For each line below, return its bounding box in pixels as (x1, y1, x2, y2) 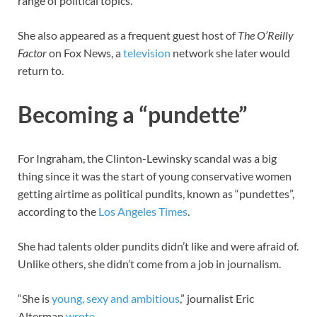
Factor (18, 46, 47, 60)
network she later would (171, 46, 290, 60)
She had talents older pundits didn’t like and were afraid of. (18, 238, 299, 253)
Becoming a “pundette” (18, 100, 248, 129)
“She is (18, 291, 52, 305)
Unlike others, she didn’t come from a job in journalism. (18, 256, 281, 270)
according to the (18, 204, 98, 218)
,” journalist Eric (180, 291, 254, 305)
